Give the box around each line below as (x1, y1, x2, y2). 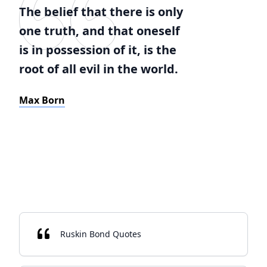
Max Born (19, 94, 65, 107)
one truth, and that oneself (19, 23, 180, 39)
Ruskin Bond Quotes (60, 228, 141, 240)
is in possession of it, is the (19, 42, 176, 58)
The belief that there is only (19, 4, 183, 20)
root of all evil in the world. (19, 61, 178, 77)
